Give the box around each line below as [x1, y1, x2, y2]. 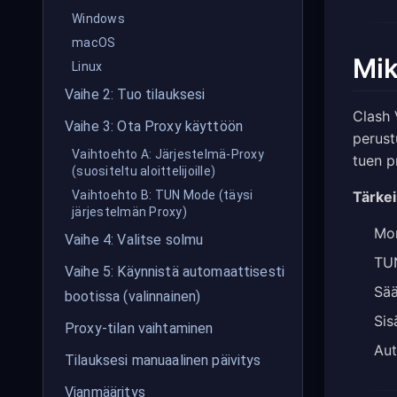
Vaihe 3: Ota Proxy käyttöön [65, 118, 244, 135]
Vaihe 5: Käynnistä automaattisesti [65, 263, 285, 280]
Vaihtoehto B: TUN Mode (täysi [72, 188, 253, 202]
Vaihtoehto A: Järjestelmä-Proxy [72, 147, 264, 161]
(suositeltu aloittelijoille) [72, 164, 215, 178]
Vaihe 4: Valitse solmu [65, 231, 204, 248]
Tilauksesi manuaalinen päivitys [65, 352, 261, 369]
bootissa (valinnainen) [65, 288, 201, 305]
